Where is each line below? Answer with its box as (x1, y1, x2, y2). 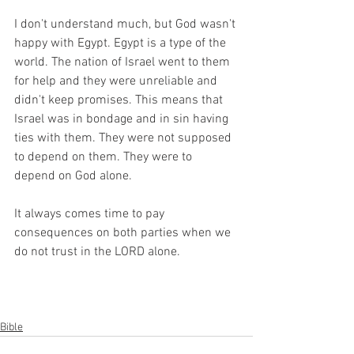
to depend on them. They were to (14, 149, 195, 165)
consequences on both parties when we (14, 225, 234, 241)
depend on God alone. (14, 168, 135, 184)
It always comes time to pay (14, 206, 168, 222)
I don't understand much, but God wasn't (14, 17, 239, 32)
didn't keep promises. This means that (14, 92, 226, 108)
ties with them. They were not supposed (14, 130, 235, 146)
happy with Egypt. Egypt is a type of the (14, 36, 229, 51)
